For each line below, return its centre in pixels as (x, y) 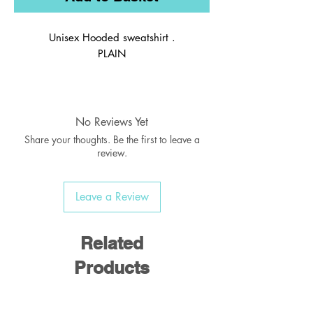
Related (112, 243)
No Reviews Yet (112, 122)
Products (112, 268)
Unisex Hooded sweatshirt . (112, 38)
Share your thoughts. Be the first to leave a (112, 140)
